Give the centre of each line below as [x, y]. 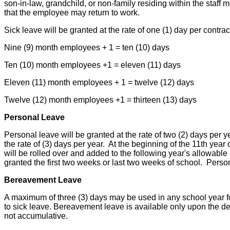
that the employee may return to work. [72, 13]
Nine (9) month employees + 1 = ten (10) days [87, 48]
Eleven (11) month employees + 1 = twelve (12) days [99, 83]
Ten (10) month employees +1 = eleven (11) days [92, 65]
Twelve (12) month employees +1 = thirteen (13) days [101, 100]
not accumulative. [36, 216]
